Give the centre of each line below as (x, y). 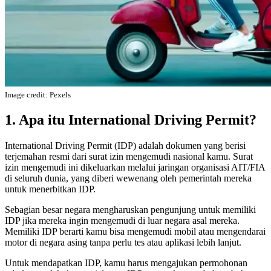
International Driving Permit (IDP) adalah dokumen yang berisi (125, 145)
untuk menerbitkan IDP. (50, 189)
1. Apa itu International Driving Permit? (131, 119)
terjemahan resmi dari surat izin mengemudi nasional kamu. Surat (129, 156)
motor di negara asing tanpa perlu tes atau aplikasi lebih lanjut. (123, 242)
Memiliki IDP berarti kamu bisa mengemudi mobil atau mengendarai (135, 231)
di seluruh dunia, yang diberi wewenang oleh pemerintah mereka (128, 178)
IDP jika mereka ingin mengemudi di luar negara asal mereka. (122, 220)
